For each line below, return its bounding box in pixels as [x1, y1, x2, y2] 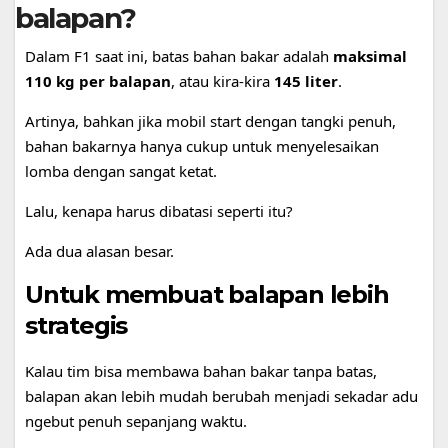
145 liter [274, 70, 338, 91]
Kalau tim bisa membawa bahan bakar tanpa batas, [25, 360, 377, 381]
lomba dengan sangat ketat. [25, 160, 217, 181]
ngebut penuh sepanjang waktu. [25, 410, 247, 431]
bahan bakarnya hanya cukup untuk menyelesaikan [25, 135, 379, 156]
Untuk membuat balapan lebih [25, 279, 389, 309]
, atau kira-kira [171, 70, 274, 91]
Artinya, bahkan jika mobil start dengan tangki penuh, [25, 110, 396, 131]
